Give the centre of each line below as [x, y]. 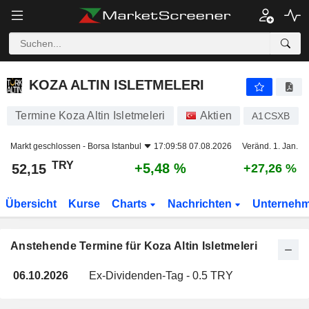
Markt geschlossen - [49, 146]
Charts [130, 204]
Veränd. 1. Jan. [270, 146]
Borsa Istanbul [114, 146]
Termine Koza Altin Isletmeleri [90, 116]
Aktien [216, 116]
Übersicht [31, 204]
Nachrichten [201, 204]
